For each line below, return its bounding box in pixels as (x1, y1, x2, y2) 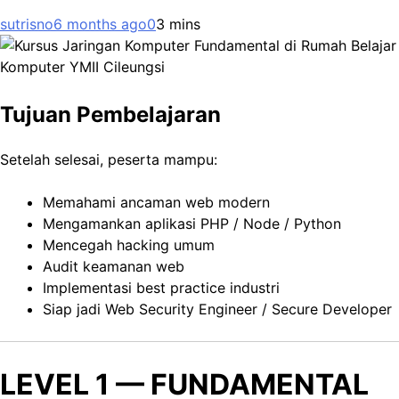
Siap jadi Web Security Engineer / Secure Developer (43, 299, 392, 318)
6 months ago (53, 15, 147, 34)
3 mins (156, 15, 200, 34)
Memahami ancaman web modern (43, 192, 270, 211)
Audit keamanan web (43, 256, 184, 275)
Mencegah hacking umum (43, 235, 215, 254)
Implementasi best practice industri (43, 278, 280, 297)
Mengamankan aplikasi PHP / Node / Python (43, 214, 341, 232)
